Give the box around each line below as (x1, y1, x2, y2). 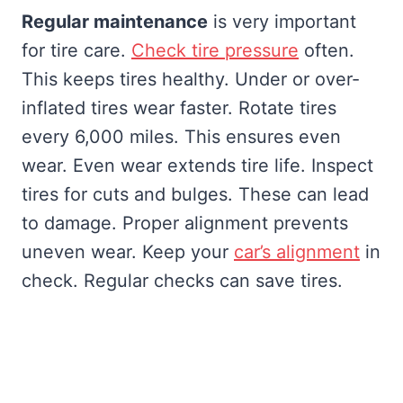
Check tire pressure (131, 39, 299, 61)
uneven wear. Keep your (22, 240, 234, 263)
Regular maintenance (22, 10, 208, 32)
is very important (208, 10, 356, 32)
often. (299, 39, 354, 61)
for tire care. (22, 39, 131, 61)
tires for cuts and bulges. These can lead (22, 183, 369, 205)
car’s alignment (234, 240, 360, 263)
